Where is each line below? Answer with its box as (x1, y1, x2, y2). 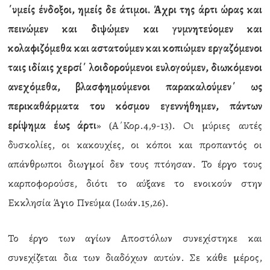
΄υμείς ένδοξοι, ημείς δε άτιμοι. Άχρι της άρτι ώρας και (8, 2, 262, 17)
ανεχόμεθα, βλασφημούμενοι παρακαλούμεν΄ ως (8, 80, 262, 94)
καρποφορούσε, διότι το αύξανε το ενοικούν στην (8, 176, 262, 190)
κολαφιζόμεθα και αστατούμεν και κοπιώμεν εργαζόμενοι (8, 41, 262, 55)
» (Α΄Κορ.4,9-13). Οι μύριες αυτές (96, 118, 262, 133)
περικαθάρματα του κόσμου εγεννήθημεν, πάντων (8, 99, 262, 113)
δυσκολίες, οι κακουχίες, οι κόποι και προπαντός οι (8, 137, 262, 152)
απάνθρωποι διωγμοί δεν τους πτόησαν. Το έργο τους (8, 157, 262, 171)
